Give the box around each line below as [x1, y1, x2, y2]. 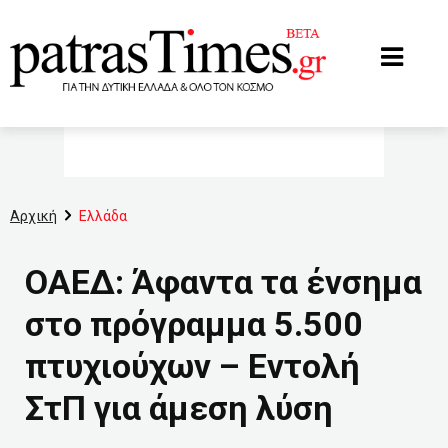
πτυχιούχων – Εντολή [25, 346, 360, 386]
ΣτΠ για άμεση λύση [25, 388, 333, 428]
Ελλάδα [79, 208, 127, 224]
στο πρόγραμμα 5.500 [25, 304, 363, 344]
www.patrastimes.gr [9, 9, 133, 25]
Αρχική [10, 208, 57, 224]
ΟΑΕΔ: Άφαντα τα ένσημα [25, 262, 422, 302]
